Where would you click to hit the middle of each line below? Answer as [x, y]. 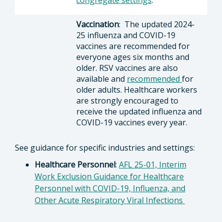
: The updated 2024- [157, 24]
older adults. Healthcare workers [137, 90]
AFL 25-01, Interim [153, 165]
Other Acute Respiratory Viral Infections [110, 200]
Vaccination [98, 24]
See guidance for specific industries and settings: [107, 148]
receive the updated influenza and [139, 111]
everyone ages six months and [133, 57]
